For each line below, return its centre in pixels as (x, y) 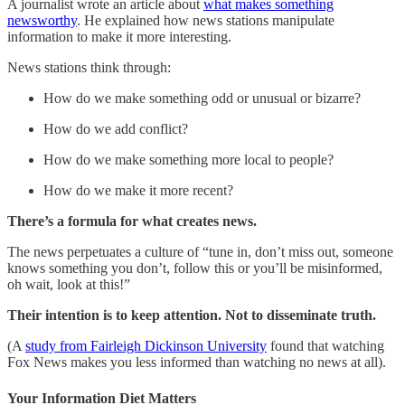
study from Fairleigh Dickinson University (146, 346)
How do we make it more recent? (138, 191)
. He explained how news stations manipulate (206, 21)
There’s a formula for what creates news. (132, 221)
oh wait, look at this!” (69, 285)
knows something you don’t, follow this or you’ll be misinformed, (195, 268)
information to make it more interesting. (119, 37)
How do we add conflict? (116, 129)
